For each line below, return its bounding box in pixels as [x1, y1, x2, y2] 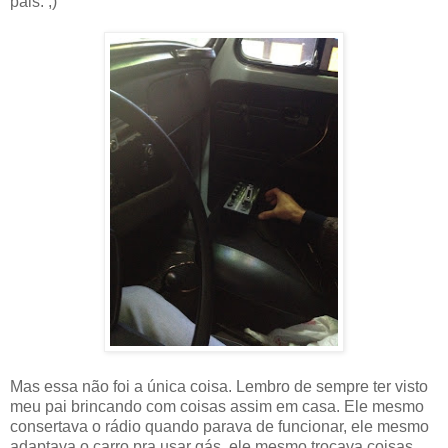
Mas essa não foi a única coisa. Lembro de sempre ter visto [10, 377, 428, 395]
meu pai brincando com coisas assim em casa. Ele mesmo [10, 397, 424, 415]
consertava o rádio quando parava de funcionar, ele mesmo [10, 417, 429, 435]
